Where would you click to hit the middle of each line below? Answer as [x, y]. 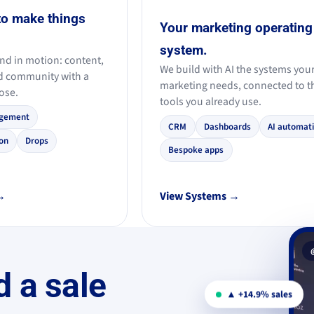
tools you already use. [211, 102]
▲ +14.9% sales [259, 292]
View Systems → [200, 197]
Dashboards [227, 127]
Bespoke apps [196, 150]
